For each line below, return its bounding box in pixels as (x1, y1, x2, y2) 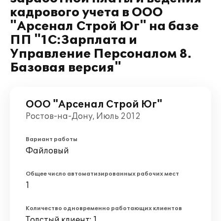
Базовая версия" (10, 61, 121, 75)
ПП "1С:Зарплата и (10, 33, 137, 47)
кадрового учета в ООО (10, 5, 163, 20)
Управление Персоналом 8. (10, 47, 191, 61)
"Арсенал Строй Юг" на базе (10, 19, 199, 34)
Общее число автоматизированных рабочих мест (26, 171, 179, 177)
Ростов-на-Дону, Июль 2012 (26, 111, 141, 121)
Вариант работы (26, 136, 77, 143)
